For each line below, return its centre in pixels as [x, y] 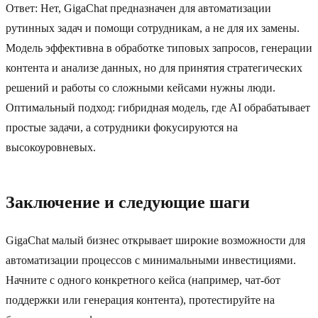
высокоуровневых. [51, 148]
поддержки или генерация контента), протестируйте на [140, 300]
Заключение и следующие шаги [128, 203]
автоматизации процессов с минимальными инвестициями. [151, 261]
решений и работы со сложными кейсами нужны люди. [141, 88]
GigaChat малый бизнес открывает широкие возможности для [155, 241]
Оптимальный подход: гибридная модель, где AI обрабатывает [158, 108]
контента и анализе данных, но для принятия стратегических [154, 68]
